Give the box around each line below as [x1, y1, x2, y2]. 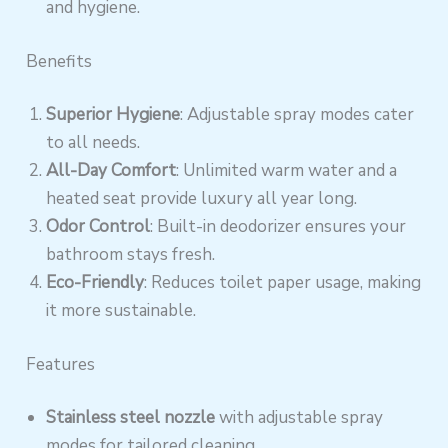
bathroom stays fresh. [46, 243, 216, 267]
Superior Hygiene [46, 103, 181, 127]
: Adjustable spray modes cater [180, 103, 415, 127]
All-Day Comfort [46, 159, 177, 183]
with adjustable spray [215, 406, 384, 430]
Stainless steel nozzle [46, 406, 216, 430]
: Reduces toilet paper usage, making [144, 271, 422, 295]
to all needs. [46, 131, 141, 155]
